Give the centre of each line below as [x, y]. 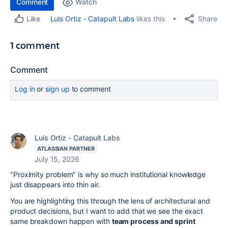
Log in [25, 89]
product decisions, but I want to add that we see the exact [107, 211]
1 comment [35, 45]
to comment [90, 89]
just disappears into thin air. [55, 184]
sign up [58, 89]
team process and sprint [153, 221]
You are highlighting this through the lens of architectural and [110, 201]
